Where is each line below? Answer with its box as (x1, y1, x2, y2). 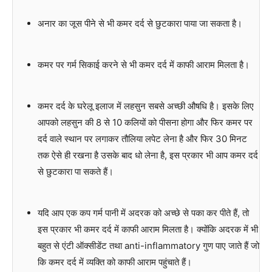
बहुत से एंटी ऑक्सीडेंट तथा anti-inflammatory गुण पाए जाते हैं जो (37, 240, 259, 252)
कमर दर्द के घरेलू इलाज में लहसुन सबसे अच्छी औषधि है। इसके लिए (37, 100, 254, 112)
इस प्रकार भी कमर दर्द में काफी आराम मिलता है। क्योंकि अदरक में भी (37, 223, 258, 236)
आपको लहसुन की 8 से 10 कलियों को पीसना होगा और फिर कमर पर (37, 117, 253, 129)
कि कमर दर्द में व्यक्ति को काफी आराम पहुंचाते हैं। (37, 256, 192, 268)
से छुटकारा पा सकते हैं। (37, 166, 114, 178)
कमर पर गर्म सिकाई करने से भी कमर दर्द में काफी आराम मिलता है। (37, 59, 250, 71)
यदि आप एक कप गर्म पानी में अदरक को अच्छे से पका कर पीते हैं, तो (37, 207, 249, 219)
